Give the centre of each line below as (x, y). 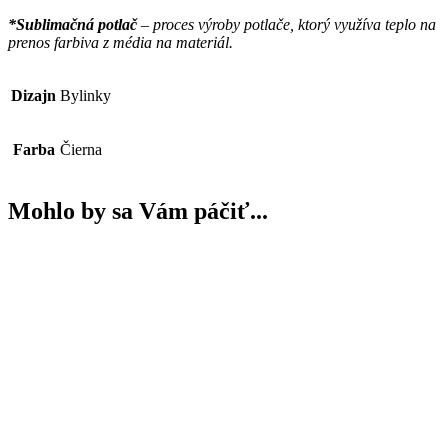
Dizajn (33, 95)
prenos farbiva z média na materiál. (120, 42)
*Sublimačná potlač (72, 24)
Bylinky (85, 95)
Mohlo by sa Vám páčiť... (138, 210)
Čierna (81, 149)
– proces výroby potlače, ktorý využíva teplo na (286, 24)
